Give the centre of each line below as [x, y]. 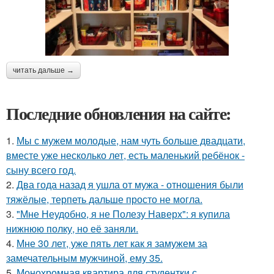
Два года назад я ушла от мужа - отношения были [130, 185]
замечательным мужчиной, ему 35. [84, 258]
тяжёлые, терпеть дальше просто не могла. [104, 199]
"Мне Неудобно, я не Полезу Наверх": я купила [123, 214]
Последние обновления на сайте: [119, 114]
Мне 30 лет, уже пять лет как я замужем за [112, 243]
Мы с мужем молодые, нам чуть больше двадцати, [131, 141]
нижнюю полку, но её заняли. [72, 229]
